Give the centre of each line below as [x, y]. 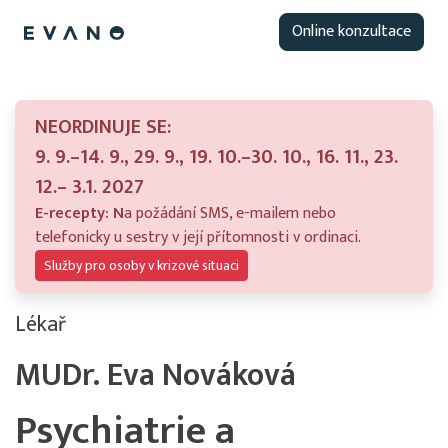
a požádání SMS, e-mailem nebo [230, 213]
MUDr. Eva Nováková [155, 375]
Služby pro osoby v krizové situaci [141, 265]
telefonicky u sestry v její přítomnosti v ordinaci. [198, 237]
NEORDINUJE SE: [103, 127]
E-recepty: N [79, 213]
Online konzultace [351, 31]
